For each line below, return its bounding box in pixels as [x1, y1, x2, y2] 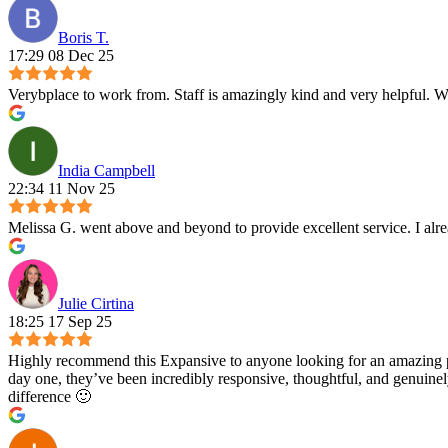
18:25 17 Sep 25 [8, 313, 112, 331]
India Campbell [58, 162, 155, 180]
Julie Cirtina [58, 295, 134, 313]
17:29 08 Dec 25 [8, 47, 114, 65]
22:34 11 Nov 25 [8, 180, 115, 198]
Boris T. [58, 29, 109, 47]
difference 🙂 [8, 388, 91, 406]
